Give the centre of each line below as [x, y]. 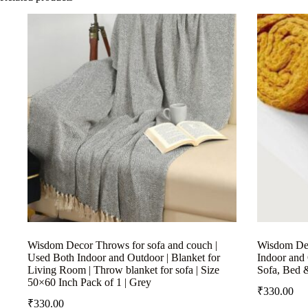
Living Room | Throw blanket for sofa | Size [123, 270]
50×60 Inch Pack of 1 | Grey [89, 283]
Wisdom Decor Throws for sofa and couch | [122, 245]
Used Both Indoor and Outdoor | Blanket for [124, 258]
